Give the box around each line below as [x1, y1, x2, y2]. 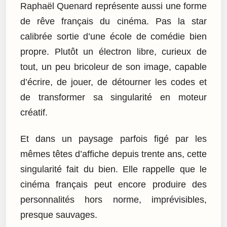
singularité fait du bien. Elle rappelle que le [20, 164, 207, 175]
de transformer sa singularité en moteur [20, 92, 207, 102]
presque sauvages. [20, 210, 97, 220]
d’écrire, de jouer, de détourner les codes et [20, 77, 207, 87]
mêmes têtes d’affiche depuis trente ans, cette [20, 149, 207, 160]
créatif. [20, 107, 48, 118]
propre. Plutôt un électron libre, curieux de [20, 46, 207, 57]
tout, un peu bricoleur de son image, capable [20, 61, 207, 72]
